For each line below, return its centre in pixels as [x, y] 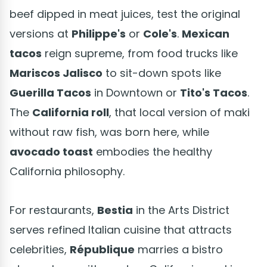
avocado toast [51, 151]
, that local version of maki [179, 112]
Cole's [160, 33]
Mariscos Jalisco [56, 73]
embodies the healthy [153, 151]
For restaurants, [53, 210]
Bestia [115, 210]
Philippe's [99, 33]
